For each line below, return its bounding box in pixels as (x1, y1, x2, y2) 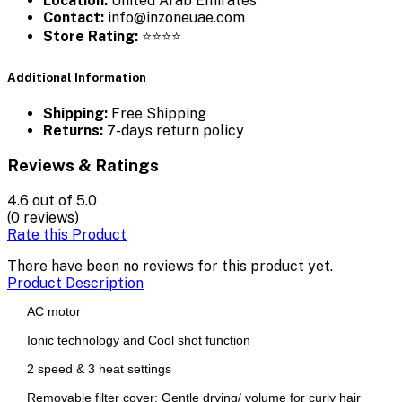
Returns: (43, 121, 103, 139)
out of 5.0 (32, 191, 97, 209)
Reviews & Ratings (7, 155, 159, 176)
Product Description (7, 274, 144, 292)
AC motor (27, 303, 81, 319)
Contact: (43, 9, 104, 27)
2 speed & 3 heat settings (27, 361, 171, 376)
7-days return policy (103, 121, 244, 139)
